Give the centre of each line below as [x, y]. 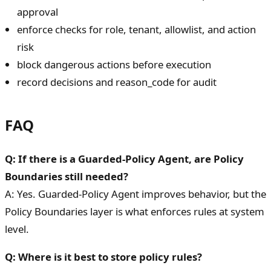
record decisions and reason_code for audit [117, 82]
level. [17, 229]
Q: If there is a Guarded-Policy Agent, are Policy [124, 159]
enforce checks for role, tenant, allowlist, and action [136, 30]
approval [38, 12]
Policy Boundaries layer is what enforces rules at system [135, 212]
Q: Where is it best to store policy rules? [103, 256]
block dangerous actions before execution [114, 65]
